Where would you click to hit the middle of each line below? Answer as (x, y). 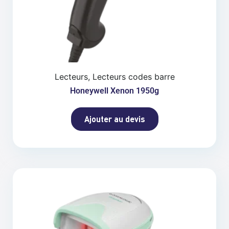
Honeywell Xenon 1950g (114, 90)
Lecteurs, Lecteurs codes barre (114, 76)
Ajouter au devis (114, 119)
